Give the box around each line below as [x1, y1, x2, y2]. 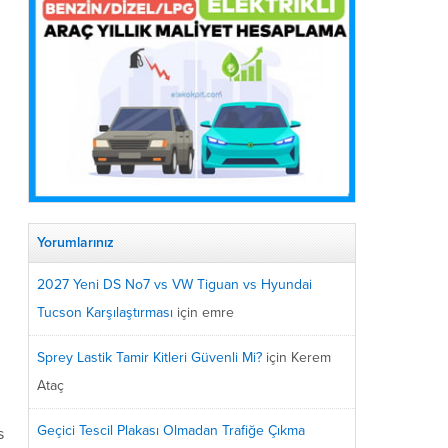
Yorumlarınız [37, 233, 114, 251]
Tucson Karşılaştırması [37, 303, 173, 321]
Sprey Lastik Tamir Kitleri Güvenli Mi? [37, 348, 262, 366]
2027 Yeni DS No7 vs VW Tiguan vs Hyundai [37, 275, 312, 293]
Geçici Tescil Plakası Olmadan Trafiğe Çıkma [37, 421, 305, 439]
